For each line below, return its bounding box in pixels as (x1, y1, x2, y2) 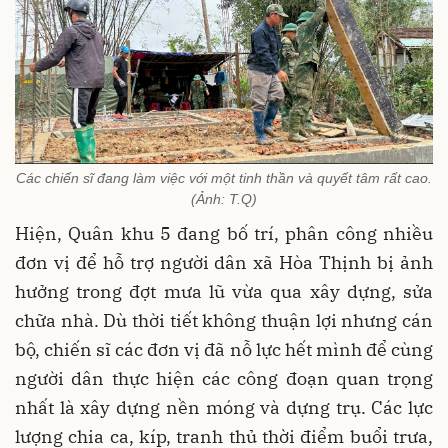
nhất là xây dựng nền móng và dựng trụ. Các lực (15, 395, 433, 419)
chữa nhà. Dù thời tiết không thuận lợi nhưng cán (15, 308, 433, 332)
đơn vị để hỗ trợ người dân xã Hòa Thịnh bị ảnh (15, 250, 433, 274)
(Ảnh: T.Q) (191, 190, 257, 207)
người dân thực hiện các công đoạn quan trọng (15, 366, 433, 390)
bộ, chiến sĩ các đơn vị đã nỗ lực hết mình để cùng (15, 337, 433, 361)
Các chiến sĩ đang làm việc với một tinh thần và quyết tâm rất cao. (16, 169, 432, 186)
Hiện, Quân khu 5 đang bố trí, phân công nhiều (15, 221, 433, 245)
